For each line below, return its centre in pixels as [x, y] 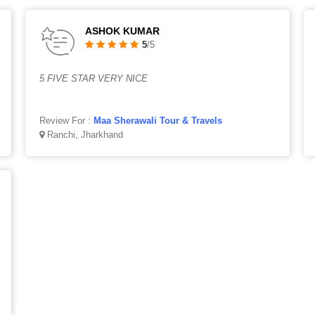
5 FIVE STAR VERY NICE [93, 78]
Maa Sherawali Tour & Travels [157, 121]
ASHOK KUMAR [122, 31]
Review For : [66, 121]
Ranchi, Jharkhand [83, 135]
